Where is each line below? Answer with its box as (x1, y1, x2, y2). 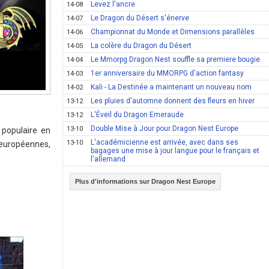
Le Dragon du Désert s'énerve (91, 14, 190, 22)
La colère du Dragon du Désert (91, 41, 192, 50)
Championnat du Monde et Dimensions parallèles (91, 28, 255, 36)
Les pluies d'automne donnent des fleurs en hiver (91, 97, 255, 105)
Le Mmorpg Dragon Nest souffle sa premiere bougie (91, 55, 261, 64)
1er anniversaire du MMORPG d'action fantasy (91, 69, 244, 77)
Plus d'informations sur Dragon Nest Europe (75, 178, 216, 185)
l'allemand (91, 155, 126, 163)
